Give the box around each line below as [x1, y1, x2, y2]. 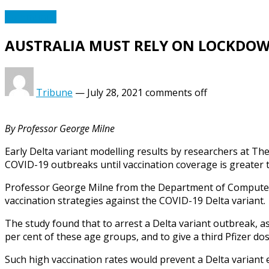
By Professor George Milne [5, 122, 115, 136]
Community [5, 10, 56, 24]
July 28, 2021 [87, 86, 143, 100]
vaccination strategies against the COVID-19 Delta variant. [5, 194, 265, 208]
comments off [145, 86, 207, 100]
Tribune [36, 86, 73, 100]
